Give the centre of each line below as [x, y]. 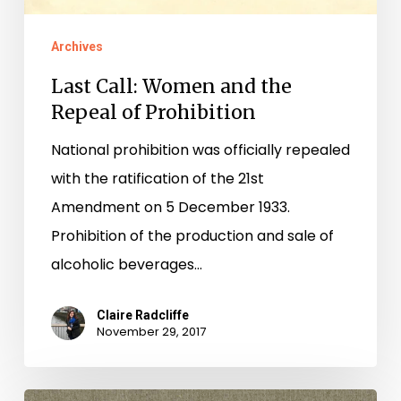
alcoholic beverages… [126, 265]
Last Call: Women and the [171, 87]
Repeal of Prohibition [153, 113]
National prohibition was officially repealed [200, 150]
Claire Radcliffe [142, 316]
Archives [77, 47]
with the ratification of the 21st [157, 179]
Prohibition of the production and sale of [192, 236]
